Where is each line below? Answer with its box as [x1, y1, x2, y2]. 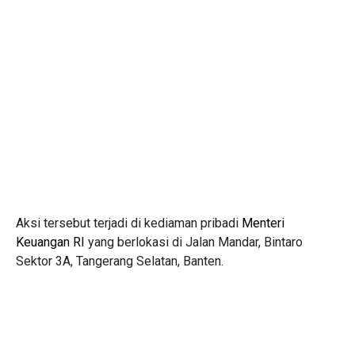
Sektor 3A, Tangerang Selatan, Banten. [16, 253, 223, 269]
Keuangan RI [16, 234, 85, 250]
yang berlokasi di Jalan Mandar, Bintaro [85, 234, 303, 250]
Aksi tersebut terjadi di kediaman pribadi [16, 215, 242, 231]
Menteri [242, 215, 284, 231]
